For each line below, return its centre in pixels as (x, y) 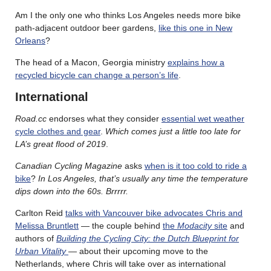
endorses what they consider (104, 118)
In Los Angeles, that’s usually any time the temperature (143, 178)
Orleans (30, 40)
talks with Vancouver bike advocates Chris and (154, 213)
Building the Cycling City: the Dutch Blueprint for (148, 238)
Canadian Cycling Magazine (69, 165)
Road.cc (31, 118)
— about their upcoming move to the (138, 251)
